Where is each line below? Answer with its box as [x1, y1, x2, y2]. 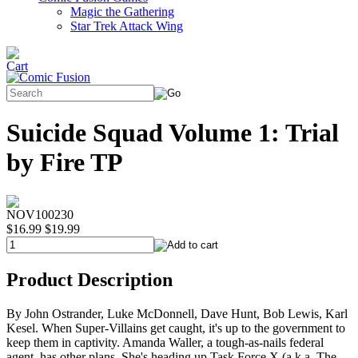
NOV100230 [6, 207, 74, 221]
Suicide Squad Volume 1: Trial [6, 118, 339, 148]
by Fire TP [6, 148, 123, 177]
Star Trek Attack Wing [70, 19, 183, 33]
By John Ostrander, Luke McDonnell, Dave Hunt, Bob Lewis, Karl [6, 306, 348, 320]
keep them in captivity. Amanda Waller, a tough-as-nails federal [6, 335, 324, 349]
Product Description [6, 268, 173, 290]
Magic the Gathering [70, 5, 174, 18]
